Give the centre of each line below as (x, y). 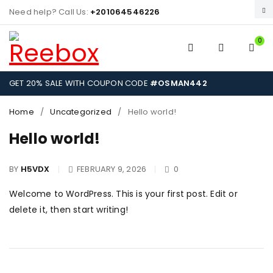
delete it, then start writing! (69, 210)
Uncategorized (81, 112)
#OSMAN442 (179, 83)
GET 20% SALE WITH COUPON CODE (80, 83)
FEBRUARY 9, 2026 (111, 169)
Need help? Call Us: (50, 12)
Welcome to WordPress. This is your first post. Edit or (123, 194)
